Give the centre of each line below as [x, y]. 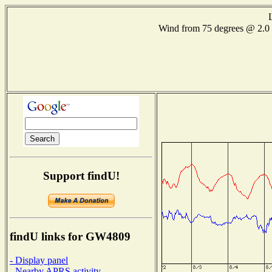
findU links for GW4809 [70, 237]
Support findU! [81, 175]
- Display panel [39, 260]
